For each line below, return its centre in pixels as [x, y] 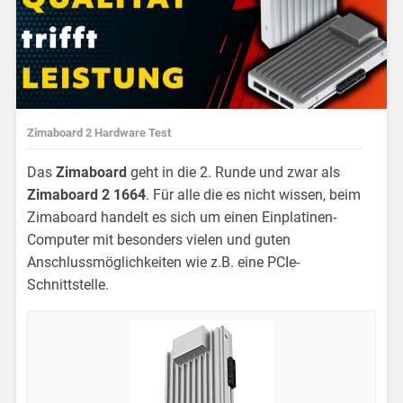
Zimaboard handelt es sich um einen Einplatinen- [182, 217]
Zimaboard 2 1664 [87, 194]
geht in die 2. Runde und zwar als [236, 172]
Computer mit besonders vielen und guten [159, 239]
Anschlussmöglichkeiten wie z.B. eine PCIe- [164, 262]
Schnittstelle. [68, 284]
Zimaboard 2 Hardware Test [99, 133]
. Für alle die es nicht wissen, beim [254, 194]
